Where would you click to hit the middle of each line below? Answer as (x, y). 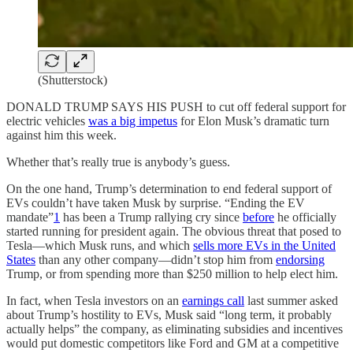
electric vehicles (47, 121)
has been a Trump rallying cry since (151, 217)
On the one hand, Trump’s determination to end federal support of (169, 189)
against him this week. (61, 135)
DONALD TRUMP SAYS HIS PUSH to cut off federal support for (176, 107)
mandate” (30, 217)
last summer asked (291, 301)
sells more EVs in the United (264, 245)
